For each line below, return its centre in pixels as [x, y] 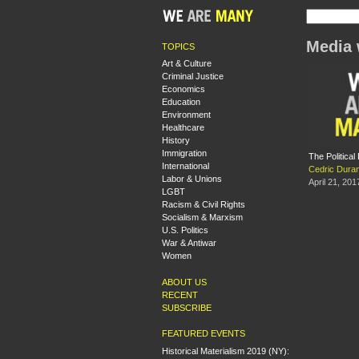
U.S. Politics [185, 230]
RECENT [180, 294]
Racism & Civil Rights [204, 204]
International [186, 166]
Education [181, 102]
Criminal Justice [193, 76]
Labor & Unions [192, 179]
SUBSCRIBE [187, 307]
